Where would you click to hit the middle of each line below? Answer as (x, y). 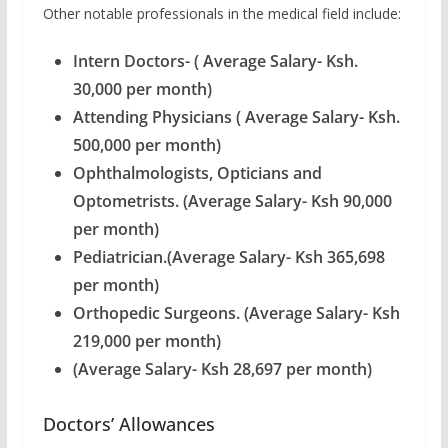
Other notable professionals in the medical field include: (221, 13)
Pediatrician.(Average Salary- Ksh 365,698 (228, 256)
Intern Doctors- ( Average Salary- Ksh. (215, 60)
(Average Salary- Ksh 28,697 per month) (222, 368)
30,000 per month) (142, 88)
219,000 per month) (146, 340)
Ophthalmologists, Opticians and (197, 172)
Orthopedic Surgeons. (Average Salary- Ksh (236, 312)
